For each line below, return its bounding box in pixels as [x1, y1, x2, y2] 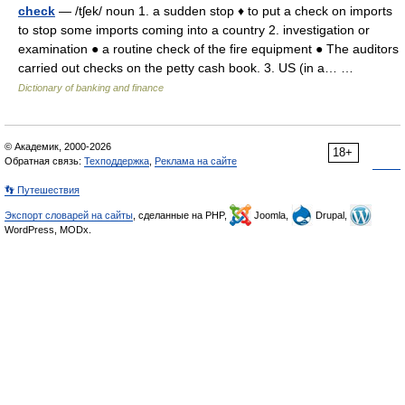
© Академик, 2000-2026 [5, 141, 111, 152]
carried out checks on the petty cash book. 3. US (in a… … [18, 61, 361, 75]
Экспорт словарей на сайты [5, 210, 133, 221]
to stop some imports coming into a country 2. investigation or [18, 23, 370, 37]
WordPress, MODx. [5, 224, 91, 235]
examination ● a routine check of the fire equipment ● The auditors [18, 42, 399, 56]
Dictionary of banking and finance [18, 82, 164, 93]
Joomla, [251, 210, 291, 221]
